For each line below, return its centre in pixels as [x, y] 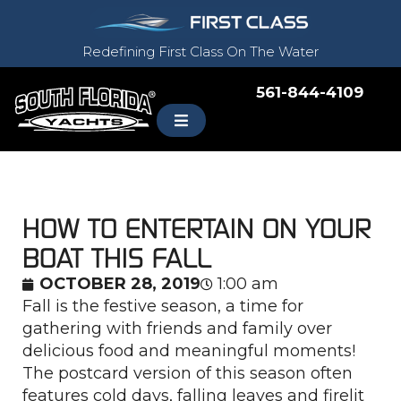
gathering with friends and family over [177, 328]
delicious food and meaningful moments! [189, 351]
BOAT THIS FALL [117, 258]
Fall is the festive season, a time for [163, 306]
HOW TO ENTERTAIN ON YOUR [197, 228]
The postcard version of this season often [188, 373]
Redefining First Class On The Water [200, 51]
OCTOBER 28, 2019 [120, 284]
